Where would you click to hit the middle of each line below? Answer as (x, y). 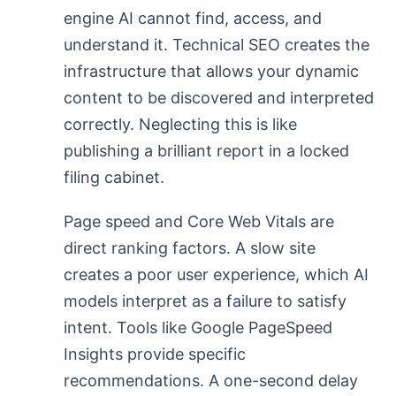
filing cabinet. (114, 177)
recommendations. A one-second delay (211, 381)
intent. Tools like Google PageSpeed (198, 327)
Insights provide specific (155, 354)
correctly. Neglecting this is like (180, 124)
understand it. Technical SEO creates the (217, 45)
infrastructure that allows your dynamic (211, 71)
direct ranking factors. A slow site (190, 248)
